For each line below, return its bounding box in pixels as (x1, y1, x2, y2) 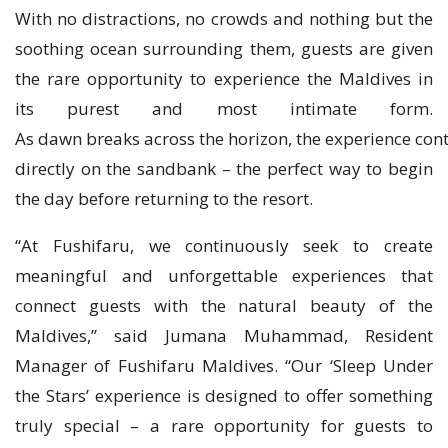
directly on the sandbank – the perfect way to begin (15, 156, 433, 180)
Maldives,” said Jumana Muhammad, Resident (15, 323, 433, 347)
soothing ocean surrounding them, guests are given (15, 36, 433, 60)
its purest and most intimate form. (15, 96, 433, 120)
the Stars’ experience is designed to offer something (15, 383, 433, 407)
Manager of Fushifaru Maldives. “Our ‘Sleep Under (15, 353, 433, 377)
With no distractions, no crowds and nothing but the (15, 6, 433, 30)
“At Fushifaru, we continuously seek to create (15, 233, 433, 257)
